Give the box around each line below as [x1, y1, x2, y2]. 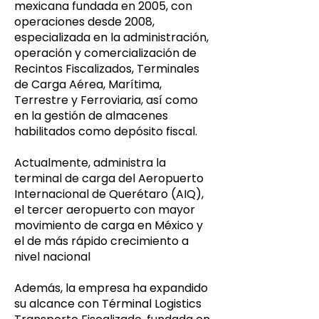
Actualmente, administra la [14, 155, 166, 171]
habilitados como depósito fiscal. [14, 123, 197, 140]
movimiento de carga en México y [14, 217, 203, 234]
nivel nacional [14, 249, 90, 265]
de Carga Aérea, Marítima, [14, 76, 162, 93]
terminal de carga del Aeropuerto [14, 170, 204, 187]
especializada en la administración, [14, 29, 209, 46]
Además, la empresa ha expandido [14, 280, 208, 296]
